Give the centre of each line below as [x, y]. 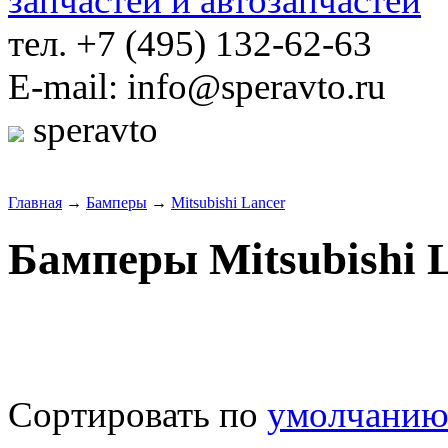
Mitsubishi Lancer [228, 202]
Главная [35, 202]
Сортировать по [137, 414]
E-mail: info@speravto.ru [197, 86]
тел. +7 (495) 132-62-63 [190, 43]
